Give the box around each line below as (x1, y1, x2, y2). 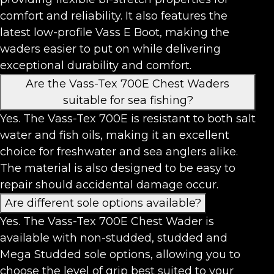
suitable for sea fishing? (62, 93, 193, 107)
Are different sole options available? (5, 196, 201, 210)
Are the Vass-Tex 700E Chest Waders (26, 76, 230, 91)
